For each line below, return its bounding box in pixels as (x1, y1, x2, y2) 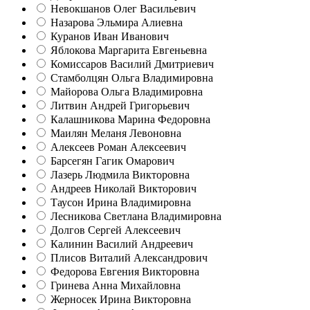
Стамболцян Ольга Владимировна (51, 71, 213, 84)
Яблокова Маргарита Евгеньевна (51, 44, 207, 56)
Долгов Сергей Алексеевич (51, 224, 181, 236)
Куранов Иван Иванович (51, 30, 169, 42)
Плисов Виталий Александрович (51, 251, 208, 264)
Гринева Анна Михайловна (51, 279, 181, 291)
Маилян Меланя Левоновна (51, 127, 181, 139)
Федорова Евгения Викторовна (51, 265, 199, 277)
